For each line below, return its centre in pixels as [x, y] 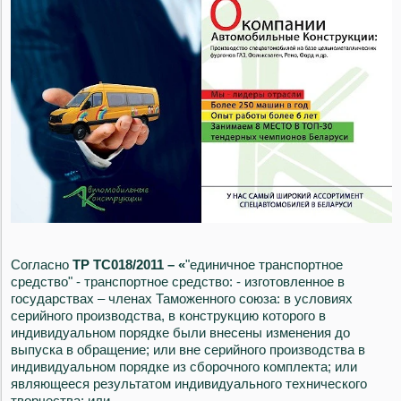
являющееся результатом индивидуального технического [189, 384]
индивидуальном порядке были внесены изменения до [180, 333]
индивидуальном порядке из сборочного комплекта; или [184, 367]
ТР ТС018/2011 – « [129, 265]
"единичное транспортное [264, 265]
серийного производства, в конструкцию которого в [168, 316]
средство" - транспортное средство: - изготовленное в [178, 282]
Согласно [42, 265]
